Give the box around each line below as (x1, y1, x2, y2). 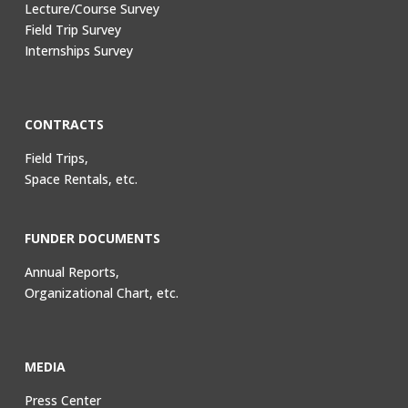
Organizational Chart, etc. (24, 284, 178, 302)
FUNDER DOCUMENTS (24, 229, 160, 248)
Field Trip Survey (24, 21, 121, 39)
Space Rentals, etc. (24, 170, 138, 189)
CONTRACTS (24, 116, 104, 134)
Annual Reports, (24, 263, 119, 281)
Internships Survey (24, 42, 133, 60)
